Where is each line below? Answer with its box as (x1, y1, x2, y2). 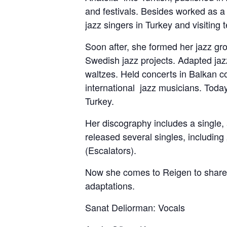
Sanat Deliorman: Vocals (85, 200, 185, 214)
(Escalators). (85, 143, 136, 157)
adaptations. (85, 178, 135, 192)
